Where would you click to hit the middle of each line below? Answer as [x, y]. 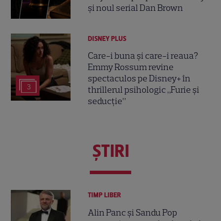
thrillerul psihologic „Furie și [144, 90]
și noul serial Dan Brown [136, 8]
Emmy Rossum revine [131, 67]
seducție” [107, 101]
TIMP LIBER [105, 195]
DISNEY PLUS [107, 38]
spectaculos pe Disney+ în [139, 79]
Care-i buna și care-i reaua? [143, 56]
